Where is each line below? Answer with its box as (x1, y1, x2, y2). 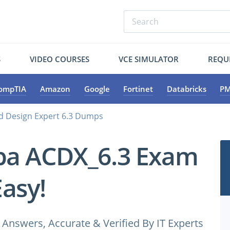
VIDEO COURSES (30, 53, 90, 64)
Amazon (40, 84, 70, 94)
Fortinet (123, 84, 154, 94)
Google (84, 84, 110, 94)
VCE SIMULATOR (118, 53, 179, 64)
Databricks (166, 84, 206, 94)
